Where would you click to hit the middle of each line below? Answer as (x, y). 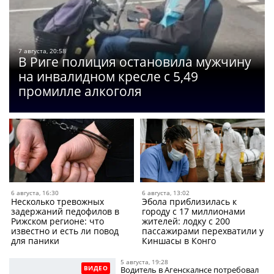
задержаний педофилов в (65, 212)
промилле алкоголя (80, 91)
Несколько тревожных (57, 202)
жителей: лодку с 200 (186, 221)
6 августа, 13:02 (166, 193)
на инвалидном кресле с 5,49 (108, 77)
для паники (35, 241)
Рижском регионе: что (57, 221)
